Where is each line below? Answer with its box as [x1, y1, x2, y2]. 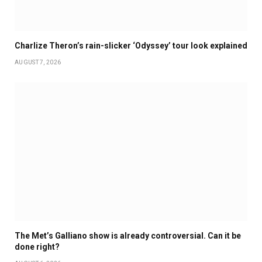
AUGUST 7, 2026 [15, 59, 61, 66]
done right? [15, 242, 60, 252]
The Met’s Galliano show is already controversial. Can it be [15, 231, 241, 241]
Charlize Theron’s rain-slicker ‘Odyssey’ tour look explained [15, 41, 247, 51]
